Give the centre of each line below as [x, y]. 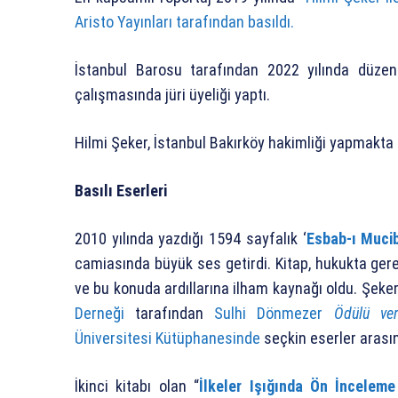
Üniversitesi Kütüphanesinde [167, 338]
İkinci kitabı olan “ [137, 386]
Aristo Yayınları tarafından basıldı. [184, 21]
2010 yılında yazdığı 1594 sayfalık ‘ [191, 238]
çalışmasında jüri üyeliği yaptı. [172, 94]
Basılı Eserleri [121, 190]
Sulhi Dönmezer [269, 313]
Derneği [99, 313]
